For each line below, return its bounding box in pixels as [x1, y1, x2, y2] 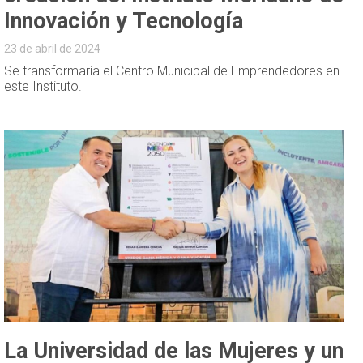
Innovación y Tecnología [4, 7, 244, 34]
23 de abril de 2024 [4, 41, 101, 55]
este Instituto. [4, 78, 83, 94]
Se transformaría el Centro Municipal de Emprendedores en [4, 62, 340, 79]
